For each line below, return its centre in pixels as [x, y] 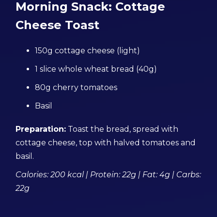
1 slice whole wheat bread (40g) [96, 69]
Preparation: [41, 129]
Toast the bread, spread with [122, 129]
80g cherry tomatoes [76, 87]
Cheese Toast [58, 25]
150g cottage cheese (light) [88, 51]
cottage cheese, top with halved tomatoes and [106, 143]
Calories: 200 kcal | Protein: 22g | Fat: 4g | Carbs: [108, 175]
